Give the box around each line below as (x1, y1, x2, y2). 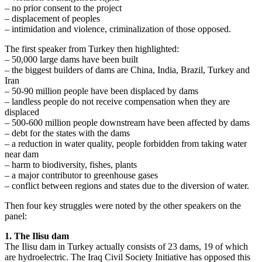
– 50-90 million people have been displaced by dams (5, 85, 198, 96)
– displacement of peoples (5, 13, 100, 23)
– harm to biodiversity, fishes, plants (5, 159, 137, 170)
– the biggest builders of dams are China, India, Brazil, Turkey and (5, 64, 250, 75)
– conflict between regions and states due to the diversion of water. (5, 180, 249, 191)
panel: (5, 211, 27, 221)
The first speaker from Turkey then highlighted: (5, 43, 179, 54)
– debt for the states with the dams (5, 127, 130, 138)
